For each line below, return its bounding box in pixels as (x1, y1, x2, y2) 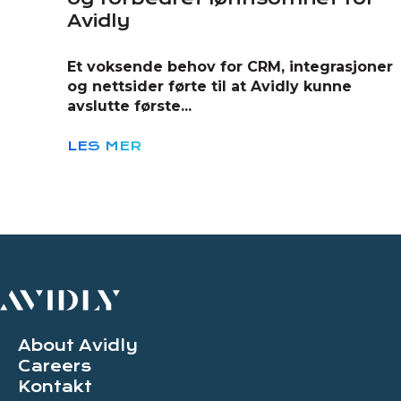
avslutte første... (67, 98, 192, 115)
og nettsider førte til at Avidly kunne (67, 78, 352, 96)
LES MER (67, 138, 141, 155)
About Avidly (18, 336, 138, 354)
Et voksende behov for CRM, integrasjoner (67, 58, 393, 76)
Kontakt (18, 377, 92, 396)
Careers (18, 356, 91, 375)
